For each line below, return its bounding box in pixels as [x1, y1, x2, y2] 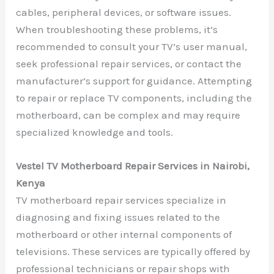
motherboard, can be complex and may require [16, 108, 241, 121]
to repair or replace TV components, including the [16, 91, 253, 104]
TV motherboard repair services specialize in [16, 193, 227, 206]
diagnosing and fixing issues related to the [16, 210, 221, 223]
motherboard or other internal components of [16, 228, 232, 240]
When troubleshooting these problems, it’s [16, 23, 218, 35]
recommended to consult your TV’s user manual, [16, 40, 248, 53]
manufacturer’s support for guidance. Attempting [16, 74, 253, 87]
